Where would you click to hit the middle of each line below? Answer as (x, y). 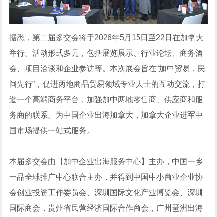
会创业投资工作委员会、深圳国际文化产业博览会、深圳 (106, 193)
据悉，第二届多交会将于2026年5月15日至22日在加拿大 (107, 38)
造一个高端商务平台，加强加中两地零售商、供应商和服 (106, 100)
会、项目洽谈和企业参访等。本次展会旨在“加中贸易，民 (108, 69)
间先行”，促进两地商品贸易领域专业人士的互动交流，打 (108, 84)
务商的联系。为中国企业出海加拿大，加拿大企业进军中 (106, 115)
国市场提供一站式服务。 (52, 131)
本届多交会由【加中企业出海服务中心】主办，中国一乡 (106, 162)
